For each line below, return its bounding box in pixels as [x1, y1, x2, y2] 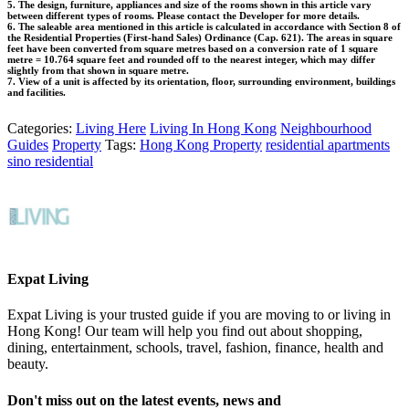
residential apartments [266, 136, 390, 152]
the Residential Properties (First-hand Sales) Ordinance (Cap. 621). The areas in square [7, 31, 393, 43]
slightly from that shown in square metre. [7, 64, 189, 76]
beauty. [7, 356, 48, 372]
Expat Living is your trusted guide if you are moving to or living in [7, 307, 391, 323]
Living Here [76, 120, 146, 136]
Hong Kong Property [140, 136, 262, 152]
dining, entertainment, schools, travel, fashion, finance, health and [7, 340, 383, 356]
